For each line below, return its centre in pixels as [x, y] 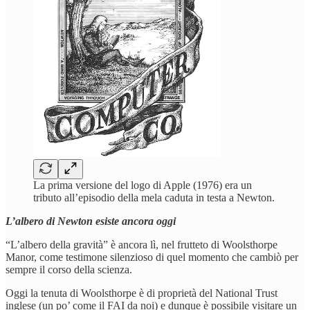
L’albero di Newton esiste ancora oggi [91, 221]
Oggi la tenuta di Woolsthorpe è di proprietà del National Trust [142, 293]
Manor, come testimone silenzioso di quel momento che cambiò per [152, 257]
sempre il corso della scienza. [69, 269]
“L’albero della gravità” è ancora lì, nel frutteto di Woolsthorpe [142, 244]
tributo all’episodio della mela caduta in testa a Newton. [154, 197]
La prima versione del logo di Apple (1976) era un [143, 185]
